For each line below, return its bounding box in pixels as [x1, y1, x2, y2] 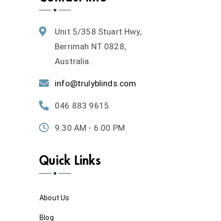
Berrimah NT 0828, [55, 41, 126, 52]
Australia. [55, 56, 91, 67]
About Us [39, 194, 70, 202]
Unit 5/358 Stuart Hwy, [55, 27, 142, 37]
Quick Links [39, 154, 101, 167]
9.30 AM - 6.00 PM [55, 123, 125, 133]
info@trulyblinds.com [55, 78, 137, 89]
